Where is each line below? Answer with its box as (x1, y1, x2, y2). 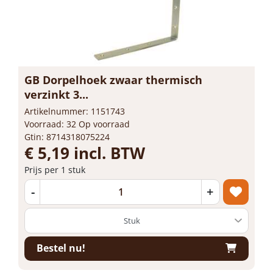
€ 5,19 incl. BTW (24, 141, 145, 164)
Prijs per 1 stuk (24, 163, 85, 175)
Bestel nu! (37, 241, 85, 255)
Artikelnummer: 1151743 (24, 105, 125, 117)
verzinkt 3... (24, 87, 88, 102)
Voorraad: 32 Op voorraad (24, 118, 130, 130)
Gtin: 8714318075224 (24, 130, 110, 143)
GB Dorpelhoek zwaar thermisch (24, 72, 202, 87)
